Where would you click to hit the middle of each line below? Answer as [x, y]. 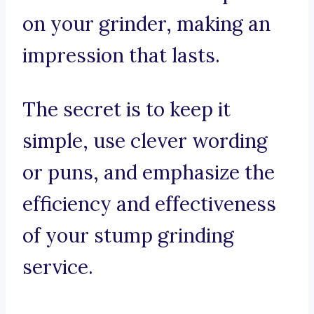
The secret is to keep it [127, 110]
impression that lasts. [121, 56]
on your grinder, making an [146, 24]
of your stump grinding [128, 236]
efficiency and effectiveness [149, 204]
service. [58, 267]
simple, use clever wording [145, 141]
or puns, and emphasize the [149, 173]
